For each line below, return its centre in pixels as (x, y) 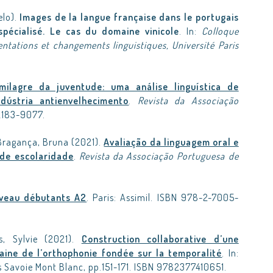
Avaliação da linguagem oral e (171, 142)
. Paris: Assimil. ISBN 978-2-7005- (163, 197)
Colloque (220, 31)
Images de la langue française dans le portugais (129, 17)
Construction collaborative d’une (160, 239)
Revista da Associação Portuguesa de (159, 156)
